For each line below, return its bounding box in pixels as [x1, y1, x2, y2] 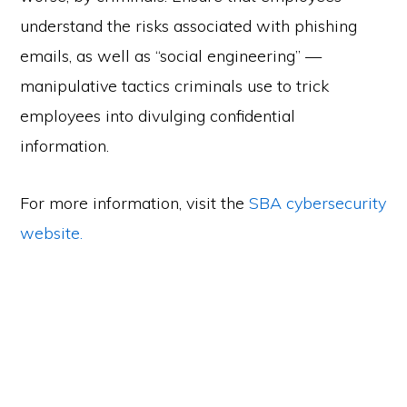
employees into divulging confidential [20, 105, 296, 126]
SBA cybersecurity [249, 193, 387, 213]
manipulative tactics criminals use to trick [20, 75, 330, 96]
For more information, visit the [20, 193, 250, 213]
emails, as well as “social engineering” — [20, 45, 323, 66]
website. [20, 223, 84, 243]
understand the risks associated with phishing [20, 15, 358, 36]
